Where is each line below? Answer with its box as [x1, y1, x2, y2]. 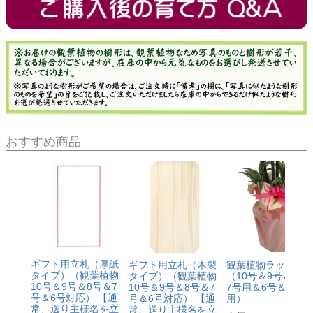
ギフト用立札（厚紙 [31, 259, 119, 270]
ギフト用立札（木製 [129, 259, 217, 270]
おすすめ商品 [6, 134, 81, 149]
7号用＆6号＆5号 [226, 281, 302, 293]
